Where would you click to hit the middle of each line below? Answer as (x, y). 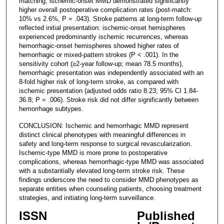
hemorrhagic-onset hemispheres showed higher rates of (99, 45)
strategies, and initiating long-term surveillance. (87, 197)
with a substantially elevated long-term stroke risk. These (101, 170)
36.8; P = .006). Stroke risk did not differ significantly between (108, 99)
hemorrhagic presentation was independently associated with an (111, 72)
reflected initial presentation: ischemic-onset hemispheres (102, 27)
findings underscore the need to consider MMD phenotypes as (108, 179)
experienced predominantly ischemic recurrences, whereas (103, 36)
